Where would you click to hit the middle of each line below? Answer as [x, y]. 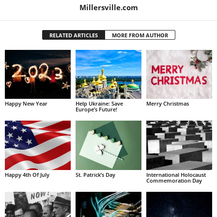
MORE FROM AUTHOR [140, 35]
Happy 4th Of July [27, 175]
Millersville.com [108, 7]
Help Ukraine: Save [99, 104]
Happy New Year [26, 104]
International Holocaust [176, 175]
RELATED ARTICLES [73, 35]
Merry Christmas [167, 104]
